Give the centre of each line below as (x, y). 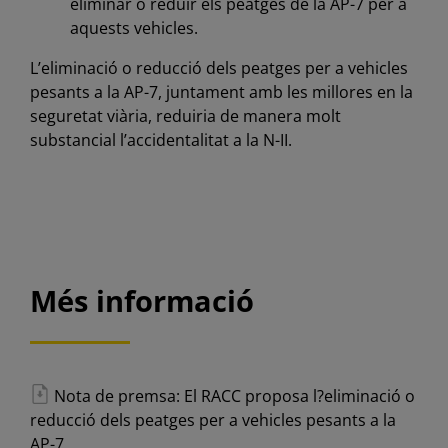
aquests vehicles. (133, 27)
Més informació (141, 301)
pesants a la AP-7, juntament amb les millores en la (221, 91)
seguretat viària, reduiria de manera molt (185, 115)
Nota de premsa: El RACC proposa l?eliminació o (232, 396)
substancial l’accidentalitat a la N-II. (160, 139)
